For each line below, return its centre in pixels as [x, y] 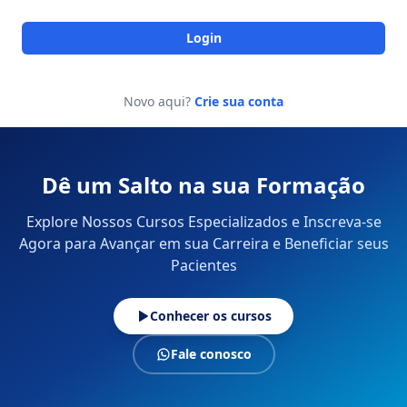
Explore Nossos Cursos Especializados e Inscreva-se [203, 222]
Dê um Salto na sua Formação [203, 185]
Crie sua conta [239, 101]
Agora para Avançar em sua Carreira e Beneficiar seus [203, 243]
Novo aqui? [157, 101]
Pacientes [203, 265]
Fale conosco [211, 354]
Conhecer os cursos [211, 316]
